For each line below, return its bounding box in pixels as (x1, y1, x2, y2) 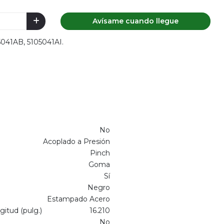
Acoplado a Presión (43, 137, 110, 146)
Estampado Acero (47, 194, 110, 204)
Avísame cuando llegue (92, 16, 178, 25)
